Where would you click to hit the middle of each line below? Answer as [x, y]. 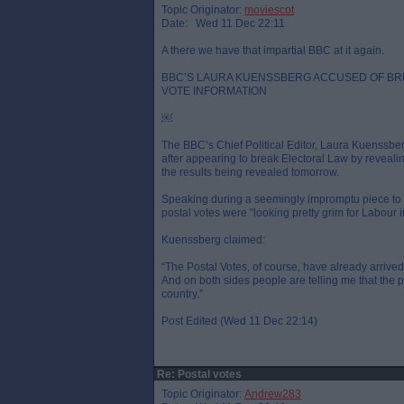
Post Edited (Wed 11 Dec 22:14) [239, 321]
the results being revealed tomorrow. [250, 172]
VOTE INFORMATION [214, 91]
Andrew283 [273, 394]
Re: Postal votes [198, 374]
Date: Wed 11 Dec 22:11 [223, 23]
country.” [182, 294]
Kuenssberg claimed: [213, 240]
